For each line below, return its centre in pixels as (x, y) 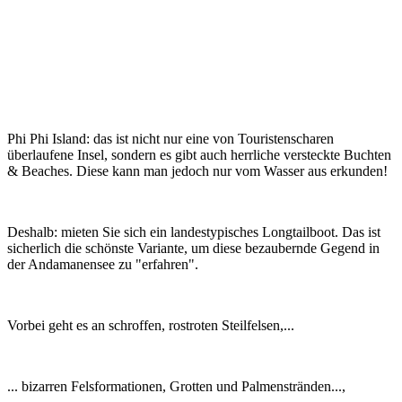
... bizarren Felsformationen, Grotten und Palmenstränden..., (176, 386)
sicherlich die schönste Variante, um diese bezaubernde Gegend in (193, 248)
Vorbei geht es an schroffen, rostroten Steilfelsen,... (151, 325)
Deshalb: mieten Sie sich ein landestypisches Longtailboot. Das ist (194, 232)
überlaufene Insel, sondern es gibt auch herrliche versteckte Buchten (199, 154)
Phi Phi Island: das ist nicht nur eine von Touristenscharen (170, 138)
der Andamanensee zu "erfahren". (103, 264)
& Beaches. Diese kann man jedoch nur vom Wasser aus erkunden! (197, 170)
